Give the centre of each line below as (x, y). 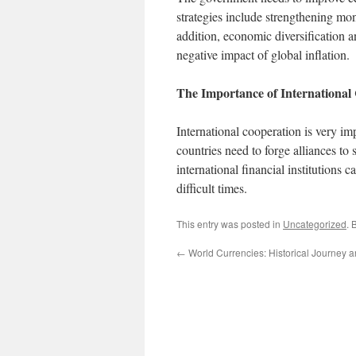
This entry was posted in (230, 224)
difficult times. (212, 188)
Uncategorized (315, 224)
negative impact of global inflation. (263, 54)
